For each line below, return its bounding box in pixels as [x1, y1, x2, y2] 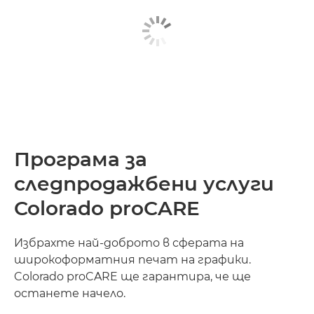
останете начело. [14, 286, 125, 300]
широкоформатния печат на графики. [14, 252, 251, 266]
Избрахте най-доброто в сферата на [14, 235, 244, 250]
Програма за [14, 146, 147, 171]
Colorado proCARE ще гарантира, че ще [14, 269, 251, 283]
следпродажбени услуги [14, 171, 274, 196]
